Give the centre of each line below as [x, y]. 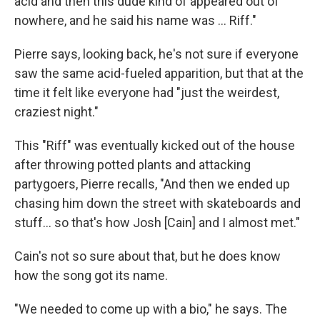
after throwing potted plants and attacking [132, 164]
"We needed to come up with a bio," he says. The [151, 309]
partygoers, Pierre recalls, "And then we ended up [152, 184]
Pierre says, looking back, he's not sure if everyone [156, 54]
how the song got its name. [91, 275]
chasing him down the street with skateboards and [157, 203]
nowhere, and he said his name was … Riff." [135, 20]
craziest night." [56, 111]
